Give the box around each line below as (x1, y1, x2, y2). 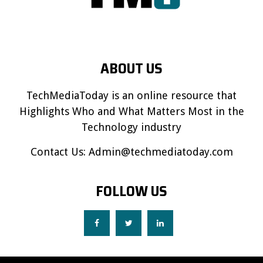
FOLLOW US (96, 179, 167, 203)
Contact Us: (30, 145, 89, 158)
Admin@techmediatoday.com (88, 145, 233, 158)
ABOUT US (100, 56, 163, 80)
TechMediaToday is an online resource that (26, 89, 237, 102)
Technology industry (82, 120, 181, 133)
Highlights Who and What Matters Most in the (19, 104, 244, 117)
